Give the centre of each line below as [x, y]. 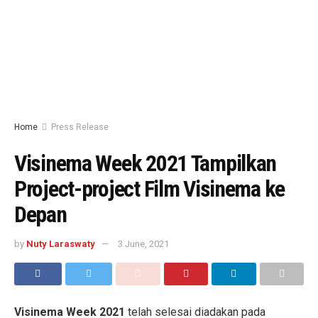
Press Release [80, 127]
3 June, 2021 [143, 243]
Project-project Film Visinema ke [150, 189]
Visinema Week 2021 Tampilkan [146, 163]
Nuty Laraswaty [61, 243]
